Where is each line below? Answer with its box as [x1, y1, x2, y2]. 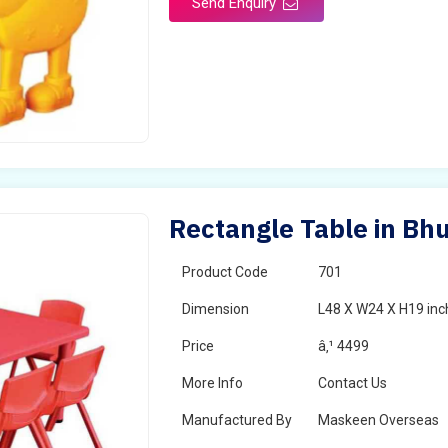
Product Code [182, 264, 269, 280]
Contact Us [318, 375, 388, 391]
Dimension [182, 301, 250, 317]
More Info [182, 375, 244, 391]
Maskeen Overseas [318, 412, 440, 428]
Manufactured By [182, 412, 293, 428]
